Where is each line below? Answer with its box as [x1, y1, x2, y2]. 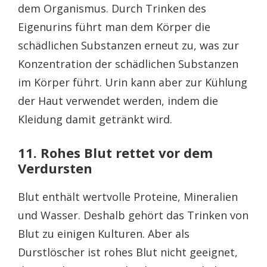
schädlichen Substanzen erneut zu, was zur [18, 38, 239, 52]
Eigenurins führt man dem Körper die [18, 19, 210, 34]
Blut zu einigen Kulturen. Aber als [18, 226, 190, 241]
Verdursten [18, 159, 92, 177]
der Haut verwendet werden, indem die [18, 93, 218, 108]
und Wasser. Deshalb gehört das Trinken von [18, 207, 249, 222]
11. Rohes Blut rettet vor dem [18, 143, 213, 162]
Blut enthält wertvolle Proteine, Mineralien [18, 189, 238, 204]
